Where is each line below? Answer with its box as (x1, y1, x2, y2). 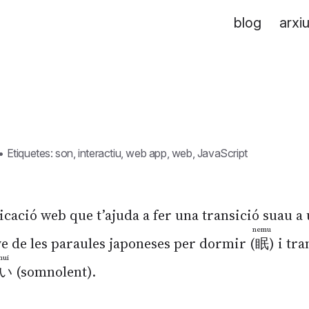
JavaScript (197, 146, 248, 161)
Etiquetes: (6, 146, 56, 161)
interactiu (78, 146, 121, 161)
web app (126, 146, 167, 161)
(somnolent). (12, 262, 96, 282)
